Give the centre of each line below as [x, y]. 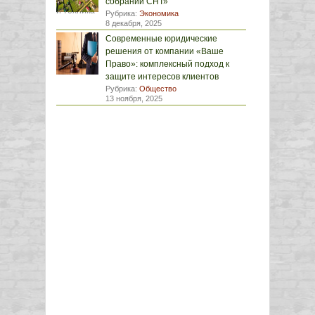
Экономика [159, 13]
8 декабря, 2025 [134, 23]
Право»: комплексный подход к [167, 64]
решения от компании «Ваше [165, 51]
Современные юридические [161, 39]
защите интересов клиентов [162, 77]
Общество [158, 89]
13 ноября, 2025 [134, 98]
